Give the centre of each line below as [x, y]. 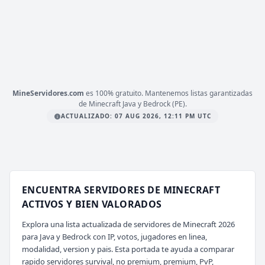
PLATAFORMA [43, 9]
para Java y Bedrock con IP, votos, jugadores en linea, [114, 237]
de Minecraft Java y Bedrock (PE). [132, 104]
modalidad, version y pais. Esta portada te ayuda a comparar [128, 249]
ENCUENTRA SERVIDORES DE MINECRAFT [121, 190]
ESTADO [46, 32]
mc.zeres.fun [133, 57]
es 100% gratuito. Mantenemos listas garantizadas [168, 93]
